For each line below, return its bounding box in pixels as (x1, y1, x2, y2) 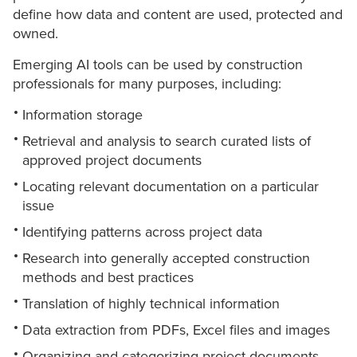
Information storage (22, 106, 143, 124)
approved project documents (22, 151, 202, 170)
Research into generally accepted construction (22, 249, 310, 268)
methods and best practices (22, 269, 194, 287)
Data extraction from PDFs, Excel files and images (22, 321, 330, 339)
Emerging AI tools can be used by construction (13, 56, 303, 74)
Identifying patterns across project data (22, 223, 262, 241)
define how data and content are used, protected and (13, 6, 343, 24)
